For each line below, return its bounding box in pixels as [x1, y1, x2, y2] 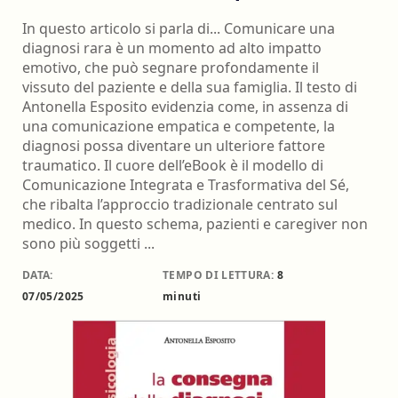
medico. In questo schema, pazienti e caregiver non [22, 214, 368, 235]
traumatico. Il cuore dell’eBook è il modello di [22, 155, 323, 176]
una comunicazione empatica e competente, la [22, 116, 335, 137]
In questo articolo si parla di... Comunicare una [22, 19, 335, 39]
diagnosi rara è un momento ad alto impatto [22, 38, 322, 59]
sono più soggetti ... [22, 234, 155, 254]
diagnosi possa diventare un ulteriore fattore [22, 136, 325, 156]
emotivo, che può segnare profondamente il [22, 58, 319, 78]
